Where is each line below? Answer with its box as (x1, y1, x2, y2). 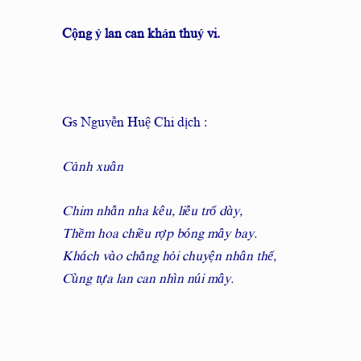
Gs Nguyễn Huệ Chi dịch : (62, 115, 207, 130)
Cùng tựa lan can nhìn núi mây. (62, 272, 234, 286)
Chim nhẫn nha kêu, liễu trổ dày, (62, 204, 246, 218)
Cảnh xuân (62, 160, 123, 174)
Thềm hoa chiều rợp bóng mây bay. (62, 226, 260, 241)
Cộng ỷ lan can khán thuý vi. (62, 27, 220, 41)
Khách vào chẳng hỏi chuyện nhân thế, (62, 249, 280, 263)
